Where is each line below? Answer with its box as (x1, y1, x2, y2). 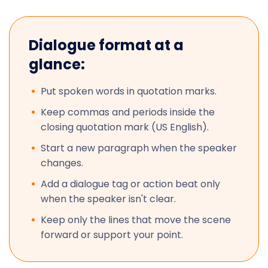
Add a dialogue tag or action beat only (41, 177, 220, 191)
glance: (29, 54, 85, 74)
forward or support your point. (41, 228, 183, 242)
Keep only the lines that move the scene (41, 213, 231, 227)
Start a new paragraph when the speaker (41, 141, 237, 155)
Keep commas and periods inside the (41, 105, 215, 119)
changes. (41, 156, 83, 170)
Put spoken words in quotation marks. (41, 84, 217, 98)
